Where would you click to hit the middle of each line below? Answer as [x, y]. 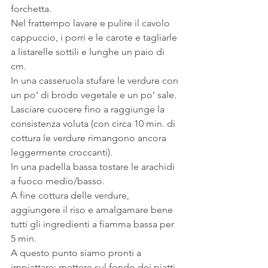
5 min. [24, 238]
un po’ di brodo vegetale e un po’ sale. [95, 95]
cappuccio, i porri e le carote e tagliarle [95, 37]
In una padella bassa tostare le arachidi [94, 166]
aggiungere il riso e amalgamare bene [93, 209]
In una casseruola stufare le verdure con [96, 80]
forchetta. [31, 8]
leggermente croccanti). [62, 152]
